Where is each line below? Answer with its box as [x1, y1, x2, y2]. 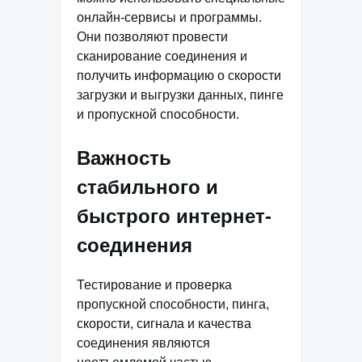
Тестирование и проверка [77, 278, 232, 293]
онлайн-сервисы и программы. [77, 10, 262, 24]
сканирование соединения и [77, 48, 247, 63]
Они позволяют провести [77, 29, 228, 44]
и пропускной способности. [77, 107, 239, 121]
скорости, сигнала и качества [77, 317, 251, 331]
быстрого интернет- [77, 204, 271, 227]
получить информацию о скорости [77, 68, 281, 82]
